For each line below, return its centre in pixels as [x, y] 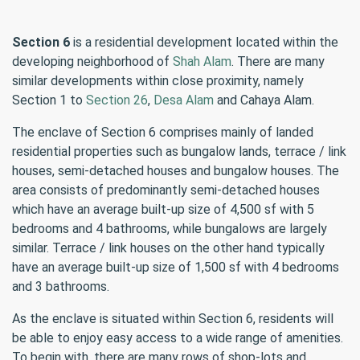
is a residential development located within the [204, 42]
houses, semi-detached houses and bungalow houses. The [176, 171]
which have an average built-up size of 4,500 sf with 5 [163, 209]
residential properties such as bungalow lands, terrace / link [179, 151]
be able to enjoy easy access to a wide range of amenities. [178, 338]
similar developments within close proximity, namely [158, 81]
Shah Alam [202, 61]
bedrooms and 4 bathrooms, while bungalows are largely [170, 229]
